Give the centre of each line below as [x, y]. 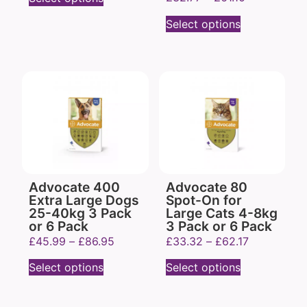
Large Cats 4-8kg [221, 213]
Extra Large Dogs [84, 200]
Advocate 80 [206, 187]
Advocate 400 [74, 187]
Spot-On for [204, 200]
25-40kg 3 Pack [80, 213]
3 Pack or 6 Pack [219, 226]
